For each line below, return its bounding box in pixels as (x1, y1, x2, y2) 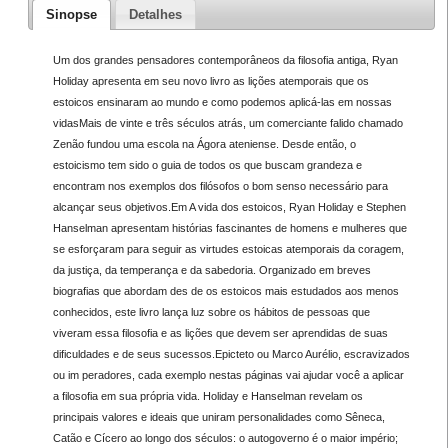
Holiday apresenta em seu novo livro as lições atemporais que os (52, 74, 369, 87)
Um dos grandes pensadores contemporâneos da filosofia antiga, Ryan (52, 53, 398, 66)
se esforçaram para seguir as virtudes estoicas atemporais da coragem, (52, 242, 404, 255)
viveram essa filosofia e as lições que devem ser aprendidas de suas (52, 326, 388, 339)
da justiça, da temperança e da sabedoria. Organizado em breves (52, 263, 371, 276)
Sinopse (46, 6, 98, 22)
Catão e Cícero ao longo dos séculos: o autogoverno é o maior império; (52, 431, 398, 444)
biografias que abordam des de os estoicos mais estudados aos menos (52, 284, 399, 297)
